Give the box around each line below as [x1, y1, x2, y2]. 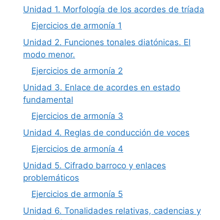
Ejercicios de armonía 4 [31, 144, 123, 154]
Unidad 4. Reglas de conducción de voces [23, 127, 190, 137]
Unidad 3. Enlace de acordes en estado [23, 82, 180, 92]
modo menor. [23, 49, 75, 59]
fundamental [23, 94, 73, 105]
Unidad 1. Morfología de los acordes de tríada [23, 4, 204, 14]
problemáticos [23, 172, 79, 183]
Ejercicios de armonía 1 [31, 21, 122, 31]
